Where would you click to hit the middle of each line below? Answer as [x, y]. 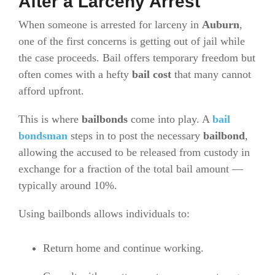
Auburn [221, 25]
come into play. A [170, 119]
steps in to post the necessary [135, 136]
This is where [50, 119]
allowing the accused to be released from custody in [134, 153]
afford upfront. [51, 91]
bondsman [43, 136]
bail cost [152, 75]
